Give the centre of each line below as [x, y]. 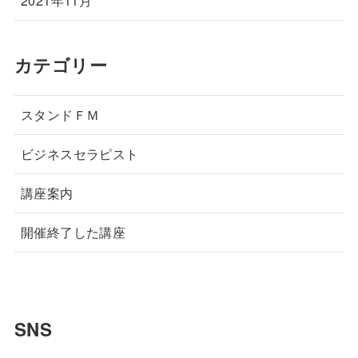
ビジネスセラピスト [80, 154]
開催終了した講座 [73, 233]
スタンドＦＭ [66, 115]
